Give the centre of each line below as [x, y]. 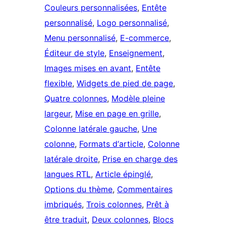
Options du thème [78, 189]
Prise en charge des [140, 159]
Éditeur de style [74, 53]
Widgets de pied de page [125, 83]
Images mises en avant [88, 68]
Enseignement [136, 53]
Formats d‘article [111, 144]
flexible [58, 83]
